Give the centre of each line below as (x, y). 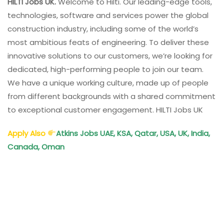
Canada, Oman (37, 146)
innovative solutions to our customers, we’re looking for (110, 55)
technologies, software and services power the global (108, 15)
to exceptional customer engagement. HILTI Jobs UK (105, 109)
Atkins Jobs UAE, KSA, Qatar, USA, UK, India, (133, 133)
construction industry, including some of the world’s (103, 28)
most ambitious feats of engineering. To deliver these (108, 42)
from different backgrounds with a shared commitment (111, 96)
